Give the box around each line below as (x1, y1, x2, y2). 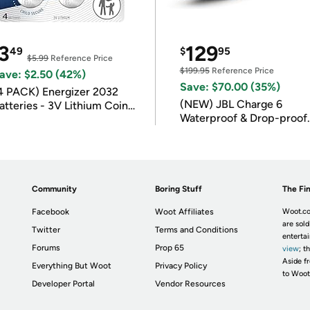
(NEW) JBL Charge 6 (179, 98, 282, 111)
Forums (32, 243, 61, 253)
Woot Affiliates (155, 207, 215, 217)
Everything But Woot (32, 261, 112, 271)
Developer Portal (32, 279, 95, 289)
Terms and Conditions (155, 225, 239, 235)
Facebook (32, 207, 70, 217)
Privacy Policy (155, 261, 208, 271)
